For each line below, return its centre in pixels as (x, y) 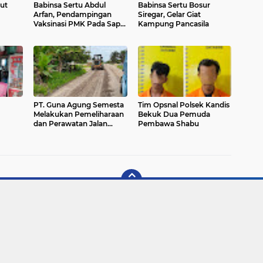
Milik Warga (54, 33)
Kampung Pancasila (173, 24)
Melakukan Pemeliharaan (79, 114)
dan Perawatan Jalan (70, 124)
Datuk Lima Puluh (66, 133)
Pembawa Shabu (168, 124)
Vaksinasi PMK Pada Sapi (78, 24)
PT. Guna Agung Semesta (79, 105)
